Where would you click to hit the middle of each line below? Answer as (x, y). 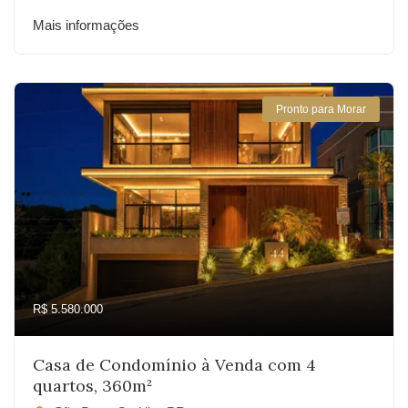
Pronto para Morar (321, 109)
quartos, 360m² (92, 386)
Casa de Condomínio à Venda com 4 (174, 365)
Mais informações (86, 25)
